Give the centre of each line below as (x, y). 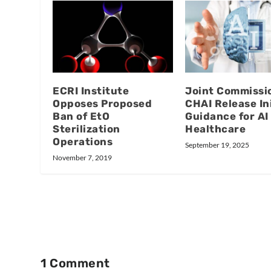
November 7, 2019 (83, 157)
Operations (83, 141)
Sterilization (87, 129)
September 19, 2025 (217, 145)
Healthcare (215, 129)
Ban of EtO (81, 116)
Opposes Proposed (103, 103)
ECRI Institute (91, 90)
